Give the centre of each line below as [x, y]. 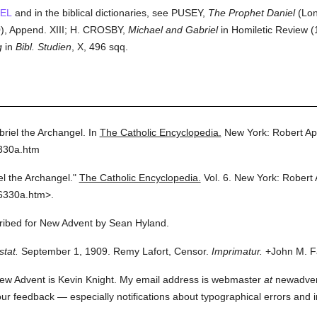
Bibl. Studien [43, 47]
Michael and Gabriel [173, 30]
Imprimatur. [237, 251]
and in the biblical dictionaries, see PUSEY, [110, 13]
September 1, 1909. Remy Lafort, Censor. [113, 251]
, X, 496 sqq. [99, 47]
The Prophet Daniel [251, 13]
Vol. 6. [217, 178]
